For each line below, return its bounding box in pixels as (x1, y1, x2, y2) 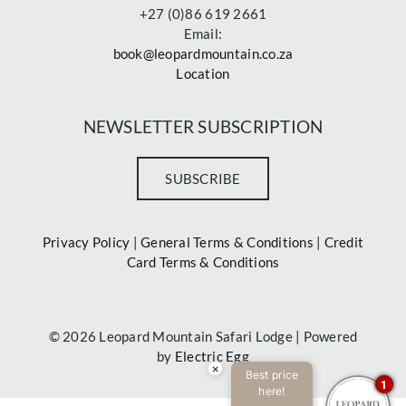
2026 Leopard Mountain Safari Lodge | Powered (63, 327, 358, 344)
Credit (324, 233, 364, 250)
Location (176, 64, 230, 82)
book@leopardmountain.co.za (112, 44, 294, 62)
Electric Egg (174, 347, 249, 364)
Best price (245, 368, 299, 382)
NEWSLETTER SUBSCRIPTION (82, 115, 324, 137)
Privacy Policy (42, 233, 130, 250)
